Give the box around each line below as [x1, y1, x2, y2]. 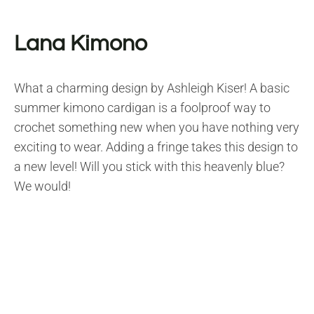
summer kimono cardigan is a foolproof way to [14, 100, 271, 116]
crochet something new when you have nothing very [14, 120, 299, 135]
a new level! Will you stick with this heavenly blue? [14, 159, 285, 175]
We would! [14, 179, 71, 194]
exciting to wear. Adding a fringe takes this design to [14, 139, 298, 155]
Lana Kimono [14, 32, 147, 56]
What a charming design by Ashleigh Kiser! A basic [14, 81, 289, 96]
